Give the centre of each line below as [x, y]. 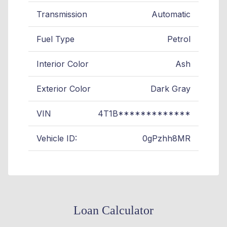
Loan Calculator [113, 211]
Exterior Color [64, 89]
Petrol [179, 39]
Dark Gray [171, 89]
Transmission [62, 14]
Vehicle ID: [57, 139]
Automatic [171, 14]
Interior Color [63, 64]
